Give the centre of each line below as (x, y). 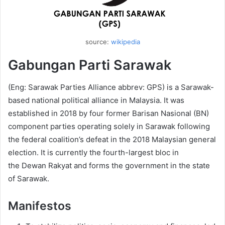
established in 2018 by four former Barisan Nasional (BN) (108, 114)
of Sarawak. (29, 179)
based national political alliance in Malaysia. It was (96, 100)
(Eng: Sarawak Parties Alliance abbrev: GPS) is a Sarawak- (111, 87)
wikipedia (125, 41)
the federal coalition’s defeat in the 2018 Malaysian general (112, 140)
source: (98, 41)
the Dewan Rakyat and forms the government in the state (109, 166)
